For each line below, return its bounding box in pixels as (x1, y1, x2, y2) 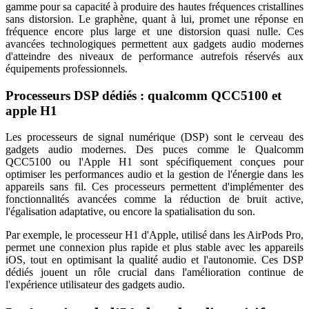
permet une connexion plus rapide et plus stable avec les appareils (6, 241, 303, 254)
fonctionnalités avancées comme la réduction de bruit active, (6, 193, 303, 206)
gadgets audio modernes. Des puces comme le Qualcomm (6, 143, 303, 156)
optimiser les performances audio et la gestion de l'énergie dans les (6, 168, 303, 181)
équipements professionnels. (6, 62, 128, 74)
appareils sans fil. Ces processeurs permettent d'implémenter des (6, 181, 303, 193)
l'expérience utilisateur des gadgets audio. (6, 279, 185, 291)
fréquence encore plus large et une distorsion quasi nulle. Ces (6, 25, 303, 37)
